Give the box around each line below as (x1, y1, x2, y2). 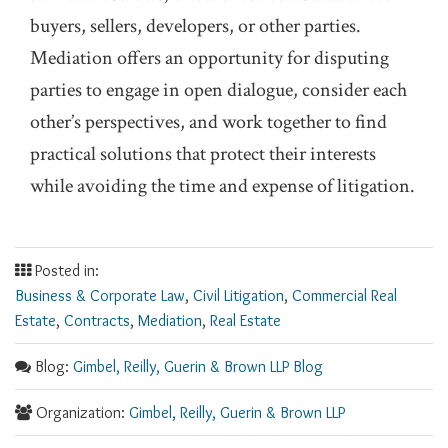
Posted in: (31, 261, 99, 281)
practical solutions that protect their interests (30, 141, 376, 168)
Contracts (64, 311, 130, 331)
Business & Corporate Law (15, 286, 185, 306)
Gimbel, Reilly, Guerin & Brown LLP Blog (73, 357, 323, 377)
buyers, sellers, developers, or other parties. (30, 13, 361, 40)
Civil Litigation (193, 286, 284, 306)
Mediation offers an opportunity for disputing (30, 45, 389, 72)
